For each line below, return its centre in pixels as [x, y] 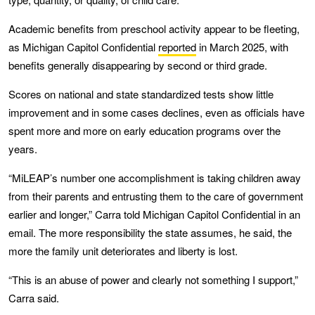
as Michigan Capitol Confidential [83, 46]
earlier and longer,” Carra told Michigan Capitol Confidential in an [154, 214]
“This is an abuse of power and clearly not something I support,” [153, 279]
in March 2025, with [242, 46]
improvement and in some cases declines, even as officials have [156, 112]
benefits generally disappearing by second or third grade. [138, 65]
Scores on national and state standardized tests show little [141, 94]
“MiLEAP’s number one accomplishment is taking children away [155, 177]
